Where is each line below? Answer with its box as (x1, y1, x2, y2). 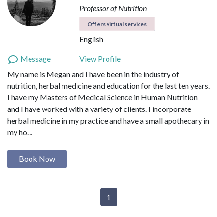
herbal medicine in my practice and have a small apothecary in (7, 116, 209, 125)
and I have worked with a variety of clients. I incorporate (7, 104, 191, 114)
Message (19, 54, 51, 63)
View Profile (79, 54, 121, 63)
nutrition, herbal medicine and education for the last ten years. (7, 81, 210, 91)
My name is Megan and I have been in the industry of (7, 69, 179, 79)
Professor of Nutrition (79, 3, 147, 13)
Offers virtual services (87, 20, 147, 28)
